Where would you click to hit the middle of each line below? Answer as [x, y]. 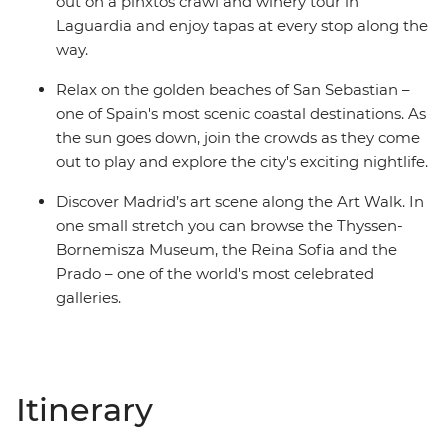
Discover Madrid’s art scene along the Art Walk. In [240, 202]
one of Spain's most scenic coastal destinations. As [241, 114]
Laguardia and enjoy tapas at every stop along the [242, 26]
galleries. [88, 298]
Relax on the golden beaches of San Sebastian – [233, 90]
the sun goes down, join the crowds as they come [238, 138]
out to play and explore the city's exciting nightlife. [242, 162]
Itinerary [84, 410]
